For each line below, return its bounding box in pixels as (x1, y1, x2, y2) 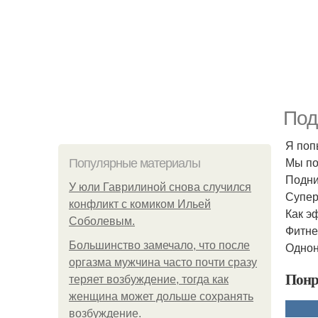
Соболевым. (69, 215, 135, 227)
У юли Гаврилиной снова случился (69, 181, 251, 193)
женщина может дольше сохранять (69, 290, 253, 302)
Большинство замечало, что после (69, 239, 250, 251)
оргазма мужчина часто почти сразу (69, 256, 257, 268)
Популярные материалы (69, 156, 200, 170)
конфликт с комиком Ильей (69, 198, 211, 210)
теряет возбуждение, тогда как (69, 273, 229, 285)
